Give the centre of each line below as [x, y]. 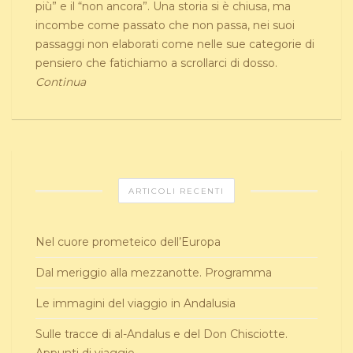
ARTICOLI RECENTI [176, 191]
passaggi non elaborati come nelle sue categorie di [175, 44]
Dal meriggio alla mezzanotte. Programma [154, 272]
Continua [61, 82]
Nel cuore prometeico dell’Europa [128, 242]
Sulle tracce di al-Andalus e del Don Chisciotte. [162, 334]
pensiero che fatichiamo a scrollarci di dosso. [156, 63]
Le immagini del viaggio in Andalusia [136, 303]
